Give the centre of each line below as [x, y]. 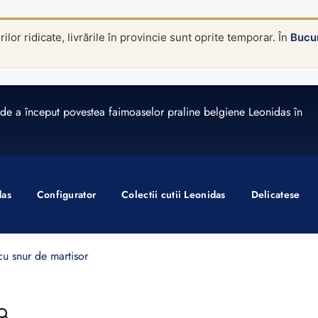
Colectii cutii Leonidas [174, 194]
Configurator [66, 194]
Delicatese [275, 194]
